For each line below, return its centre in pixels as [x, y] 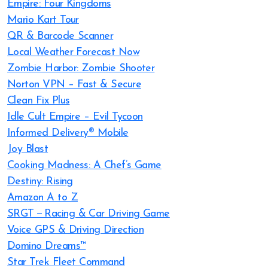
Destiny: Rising [40, 182]
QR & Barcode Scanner [60, 36]
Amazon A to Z [42, 198]
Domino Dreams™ [47, 246]
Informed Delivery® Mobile [68, 133]
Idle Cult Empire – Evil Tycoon [75, 117]
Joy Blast [28, 149]
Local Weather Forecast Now [73, 52]
